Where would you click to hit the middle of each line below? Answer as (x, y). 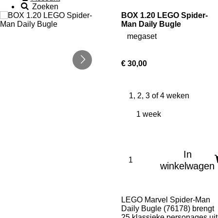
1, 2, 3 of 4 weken (159, 96)
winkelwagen (187, 166)
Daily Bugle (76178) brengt (168, 209)
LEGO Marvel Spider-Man (166, 200)
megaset (142, 36)
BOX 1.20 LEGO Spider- (164, 15)
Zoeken (45, 7)
